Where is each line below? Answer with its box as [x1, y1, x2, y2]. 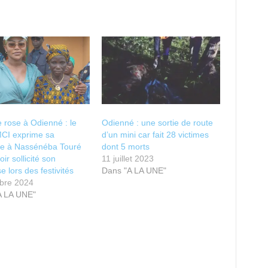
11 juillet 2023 [102, 154, 154, 164]
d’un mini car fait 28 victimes [102, 130, 209, 140]
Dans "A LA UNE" [102, 166, 167, 176]
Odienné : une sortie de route [102, 118, 214, 128]
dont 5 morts [102, 142, 153, 152]
